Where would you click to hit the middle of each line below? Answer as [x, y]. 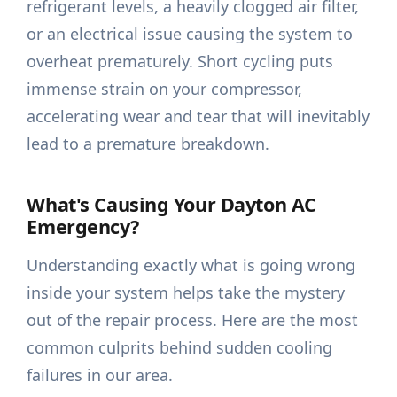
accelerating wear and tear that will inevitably [198, 117]
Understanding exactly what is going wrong [191, 265]
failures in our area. [100, 375]
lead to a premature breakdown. [148, 144]
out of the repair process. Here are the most [193, 320]
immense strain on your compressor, [165, 89]
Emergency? [83, 227]
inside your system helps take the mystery [186, 293]
